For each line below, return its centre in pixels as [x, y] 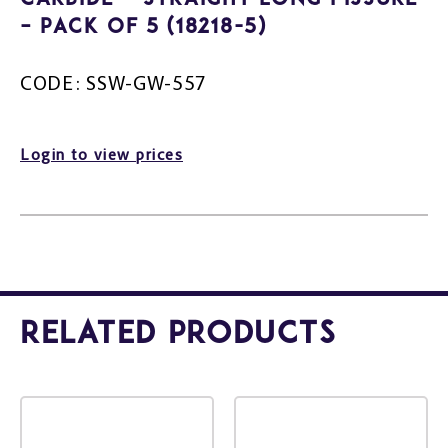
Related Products [178, 335]
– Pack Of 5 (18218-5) [143, 27]
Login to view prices [101, 155]
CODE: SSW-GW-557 [114, 84]
